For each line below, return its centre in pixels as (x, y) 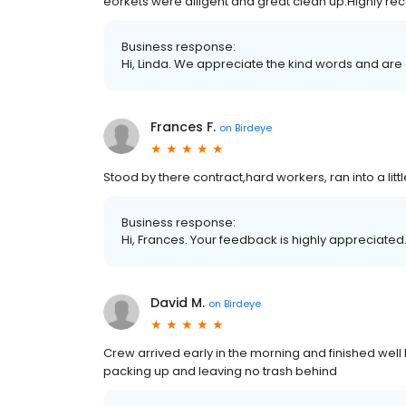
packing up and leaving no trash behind (220, 372)
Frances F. (183, 127)
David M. (178, 303)
